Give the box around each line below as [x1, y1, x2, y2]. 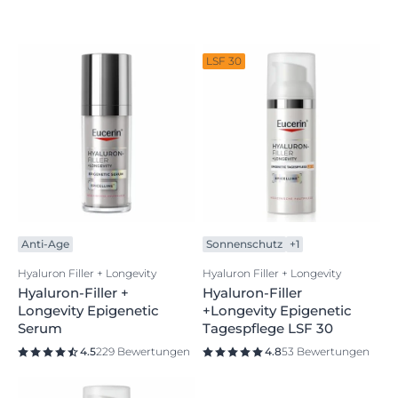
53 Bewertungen [282, 345, 370, 359]
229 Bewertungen [96, 345, 190, 359]
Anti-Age [21, 237, 69, 251]
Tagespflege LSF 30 [203, 320, 333, 338]
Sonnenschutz [206, 237, 283, 251]
